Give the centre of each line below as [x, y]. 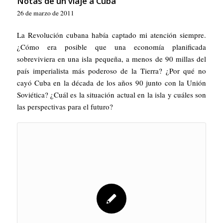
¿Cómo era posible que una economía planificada [111, 47]
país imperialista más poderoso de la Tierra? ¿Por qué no [111, 70]
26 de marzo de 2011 [45, 13]
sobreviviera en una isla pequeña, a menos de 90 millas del [111, 58]
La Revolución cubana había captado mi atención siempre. [111, 35]
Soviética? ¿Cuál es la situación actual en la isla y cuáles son [111, 94]
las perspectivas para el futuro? [65, 106]
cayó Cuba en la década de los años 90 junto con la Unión [111, 82]
